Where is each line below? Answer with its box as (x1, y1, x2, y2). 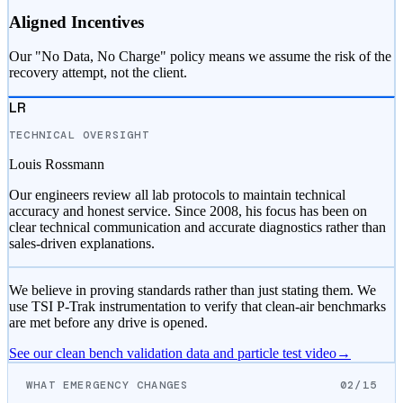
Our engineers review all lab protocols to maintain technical (9, 187, 345, 203)
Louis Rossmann (9, 157, 104, 173)
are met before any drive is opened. (9, 315, 208, 331)
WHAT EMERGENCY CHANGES (26, 378, 189, 393)
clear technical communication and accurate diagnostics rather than (9, 219, 386, 236)
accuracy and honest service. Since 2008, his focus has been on (9, 203, 367, 219)
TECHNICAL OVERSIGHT (9, 128, 149, 143)
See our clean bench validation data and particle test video (9, 345, 336, 362)
